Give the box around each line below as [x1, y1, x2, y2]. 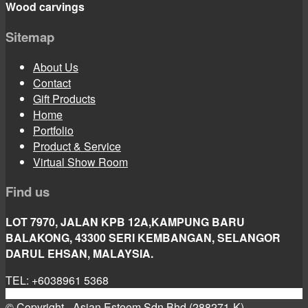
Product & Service [33, 137, 121, 154]
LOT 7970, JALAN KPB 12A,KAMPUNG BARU [5, 214, 245, 230]
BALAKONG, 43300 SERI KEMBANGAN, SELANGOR [5, 230, 280, 246]
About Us [33, 58, 78, 75]
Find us [5, 182, 49, 201]
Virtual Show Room [33, 153, 128, 170]
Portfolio [33, 122, 74, 138]
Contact [33, 74, 71, 91]
